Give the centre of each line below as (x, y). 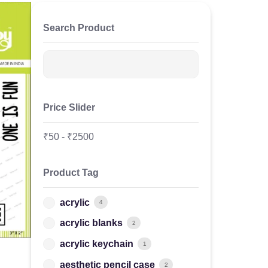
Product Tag (71, 173)
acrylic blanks (92, 223)
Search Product (79, 28)
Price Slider (69, 108)
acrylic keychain (97, 244)
